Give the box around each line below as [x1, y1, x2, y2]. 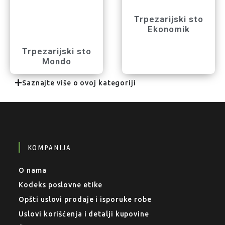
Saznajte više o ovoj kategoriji [22, 78, 136, 87]
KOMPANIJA [28, 143, 72, 152]
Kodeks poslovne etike [19, 180, 103, 189]
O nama [19, 166, 47, 174]
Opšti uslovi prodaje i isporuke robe [19, 195, 152, 203]
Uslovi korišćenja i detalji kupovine [19, 209, 149, 218]
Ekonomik [147, 24, 190, 34]
